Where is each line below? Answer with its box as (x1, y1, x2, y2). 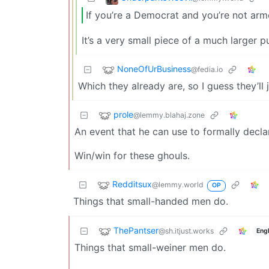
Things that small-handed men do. (73, 195, 228, 208)
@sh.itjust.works (159, 226, 214, 236)
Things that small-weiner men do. (74, 241, 226, 254)
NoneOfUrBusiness (117, 64, 191, 74)
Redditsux (112, 179, 152, 190)
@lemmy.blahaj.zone (133, 110, 205, 120)
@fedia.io (191, 65, 223, 74)
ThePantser (113, 225, 159, 236)
